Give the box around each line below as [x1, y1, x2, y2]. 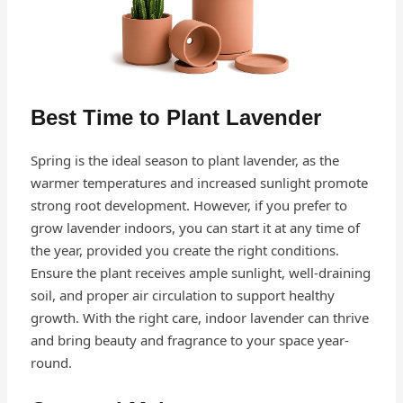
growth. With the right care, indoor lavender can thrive [30, 309, 369, 327]
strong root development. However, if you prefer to [30, 196, 347, 215]
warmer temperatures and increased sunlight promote [30, 174, 368, 193]
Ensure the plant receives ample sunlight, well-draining [30, 264, 371, 282]
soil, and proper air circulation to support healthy [30, 286, 335, 305]
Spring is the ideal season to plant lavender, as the [30, 151, 339, 170]
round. [30, 354, 72, 372]
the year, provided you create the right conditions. [30, 241, 339, 260]
